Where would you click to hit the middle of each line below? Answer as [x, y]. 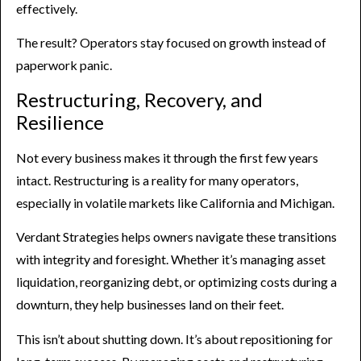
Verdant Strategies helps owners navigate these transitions [176, 237]
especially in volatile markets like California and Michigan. [175, 202]
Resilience [60, 122]
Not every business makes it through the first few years [167, 157]
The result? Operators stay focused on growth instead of [171, 43]
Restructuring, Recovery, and [139, 99]
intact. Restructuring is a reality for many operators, [157, 180]
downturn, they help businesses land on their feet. [150, 305]
